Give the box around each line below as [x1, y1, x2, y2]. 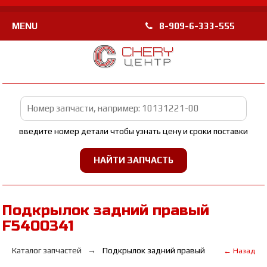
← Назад [223, 246, 255, 255]
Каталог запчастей [12, 246, 82, 255]
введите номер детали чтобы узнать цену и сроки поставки [18, 126, 248, 136]
